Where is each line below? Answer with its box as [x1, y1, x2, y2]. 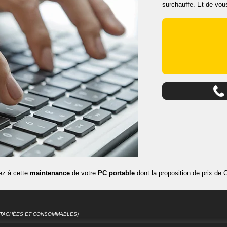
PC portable [98, 169, 135, 177]
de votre [70, 169, 98, 177]
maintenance [30, 169, 70, 177]
